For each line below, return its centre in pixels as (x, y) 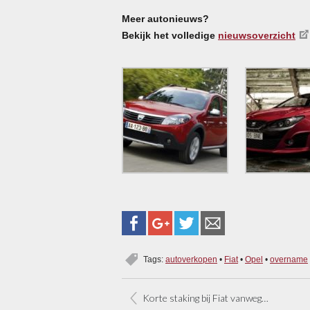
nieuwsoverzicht (257, 35)
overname (289, 259)
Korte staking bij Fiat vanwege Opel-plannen (202, 298)
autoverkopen (191, 259)
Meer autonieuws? (165, 18)
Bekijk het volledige (170, 35)
